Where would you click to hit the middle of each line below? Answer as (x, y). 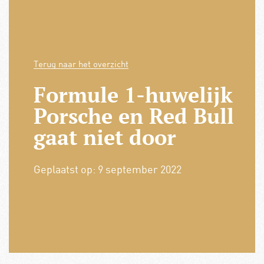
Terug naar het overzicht (81, 64)
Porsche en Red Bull (133, 116)
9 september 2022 (139, 169)
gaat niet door (105, 137)
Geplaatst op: (65, 169)
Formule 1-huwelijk (133, 95)
